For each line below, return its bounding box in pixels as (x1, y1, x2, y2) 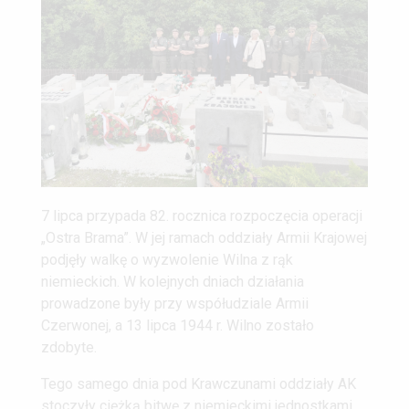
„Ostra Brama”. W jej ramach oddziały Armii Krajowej (41, 229, 367, 247)
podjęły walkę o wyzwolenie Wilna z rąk (41, 251, 293, 269)
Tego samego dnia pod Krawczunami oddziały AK (41, 375, 356, 393)
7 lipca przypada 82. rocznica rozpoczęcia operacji (41, 207, 362, 225)
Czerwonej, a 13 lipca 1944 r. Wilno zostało (41, 317, 314, 335)
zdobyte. (41, 339, 97, 357)
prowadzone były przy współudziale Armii (41, 295, 309, 313)
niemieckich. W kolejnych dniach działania (41, 273, 304, 291)
